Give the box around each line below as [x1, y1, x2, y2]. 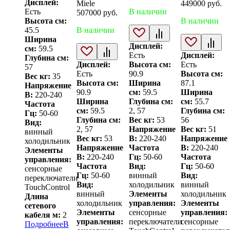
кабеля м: [25, 210, 61, 220]
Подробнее [25, 220, 63, 229]
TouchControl [25, 183, 70, 192]
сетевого [25, 201, 56, 210]
